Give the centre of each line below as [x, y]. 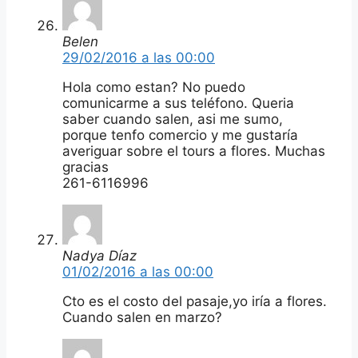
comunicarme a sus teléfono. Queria [178, 103]
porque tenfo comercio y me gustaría [180, 135]
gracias [86, 167]
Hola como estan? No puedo [154, 87]
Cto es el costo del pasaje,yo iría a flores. [195, 301]
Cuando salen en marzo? [142, 317]
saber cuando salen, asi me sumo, [173, 119]
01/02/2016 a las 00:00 [138, 271]
